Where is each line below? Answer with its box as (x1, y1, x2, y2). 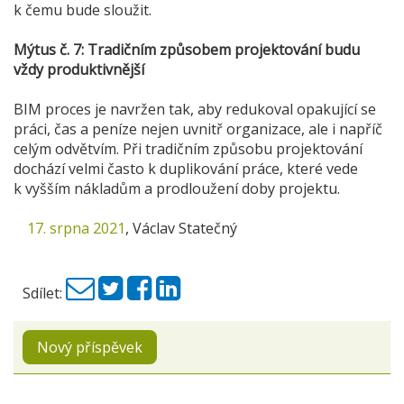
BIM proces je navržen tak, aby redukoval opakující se (14, 99, 376, 120)
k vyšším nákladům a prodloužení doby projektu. (14, 179, 340, 199)
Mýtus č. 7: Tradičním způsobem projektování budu (14, 40, 360, 60)
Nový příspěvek (37, 337, 143, 358)
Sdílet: (23, 283, 62, 304)
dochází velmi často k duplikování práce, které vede (14, 159, 358, 179)
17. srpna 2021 (27, 218, 125, 239)
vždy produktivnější (14, 60, 144, 80)
